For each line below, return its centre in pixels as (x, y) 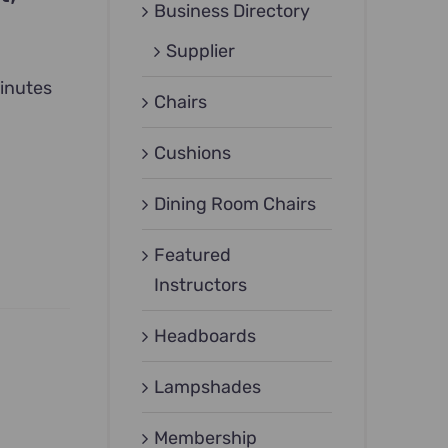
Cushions (193, 153)
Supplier (201, 51)
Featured (193, 255)
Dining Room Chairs (235, 204)
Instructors (201, 285)
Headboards (205, 336)
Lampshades (208, 387)
